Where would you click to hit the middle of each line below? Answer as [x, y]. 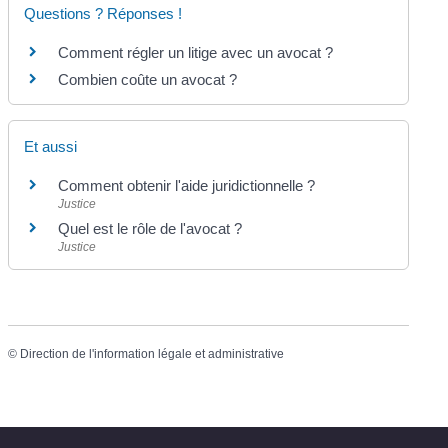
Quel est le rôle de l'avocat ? [150, 228]
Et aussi [51, 146]
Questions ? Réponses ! [103, 13]
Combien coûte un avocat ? [148, 79]
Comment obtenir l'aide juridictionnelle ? [187, 185]
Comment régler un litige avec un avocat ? [196, 52]
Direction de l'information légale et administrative [152, 354]
